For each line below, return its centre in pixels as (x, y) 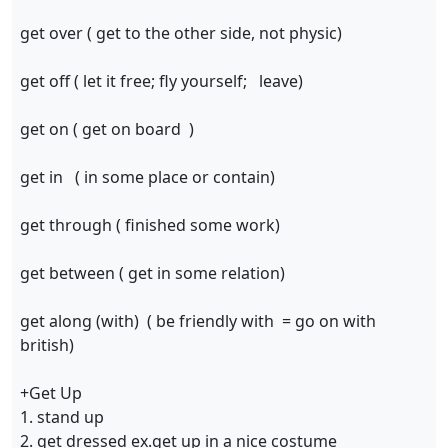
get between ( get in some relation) (152, 273)
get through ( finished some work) (150, 225)
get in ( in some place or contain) (147, 177)
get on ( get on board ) (107, 129)
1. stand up (64, 417)
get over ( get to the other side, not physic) (181, 33)
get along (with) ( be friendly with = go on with (198, 321)
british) (47, 345)
